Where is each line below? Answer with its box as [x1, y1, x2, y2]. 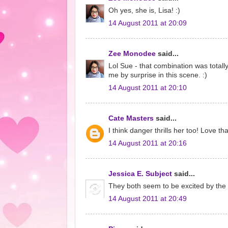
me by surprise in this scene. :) [108, 71, 207, 79]
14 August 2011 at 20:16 [108, 139, 187, 147]
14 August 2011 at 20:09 [108, 19, 187, 27]
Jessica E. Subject [108, 169, 172, 178]
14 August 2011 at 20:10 [108, 84, 187, 92]
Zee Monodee [108, 49, 156, 58]
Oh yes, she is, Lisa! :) [108, 7, 180, 15]
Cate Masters [108, 114, 154, 122]
